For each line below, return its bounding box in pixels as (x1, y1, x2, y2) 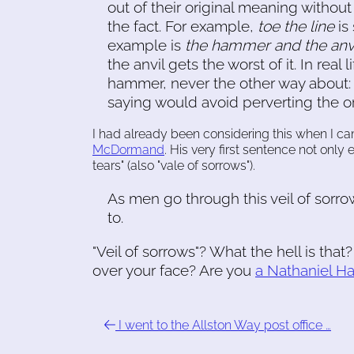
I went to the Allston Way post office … (115, 318, 331, 333)
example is (107, 36, 186, 54)
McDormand (92, 141, 164, 157)
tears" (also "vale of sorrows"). (92, 157, 255, 173)
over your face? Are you (92, 262, 255, 280)
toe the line (258, 17, 335, 35)
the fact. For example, (107, 17, 258, 35)
